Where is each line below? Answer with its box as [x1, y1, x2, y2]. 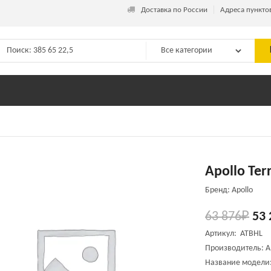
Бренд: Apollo [205, 186, 253, 195]
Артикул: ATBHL [205, 229, 263, 238]
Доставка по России [141, 6, 207, 14]
